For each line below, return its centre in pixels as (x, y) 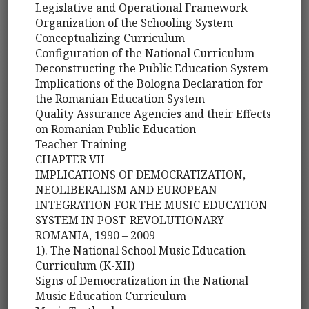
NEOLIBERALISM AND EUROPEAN (127, 190)
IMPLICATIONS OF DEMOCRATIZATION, (141, 175)
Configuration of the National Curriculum (145, 53)
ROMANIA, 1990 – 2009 (96, 236)
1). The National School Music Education (141, 251)
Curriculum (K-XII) (85, 266)
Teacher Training (81, 144)
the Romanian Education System (120, 99)
